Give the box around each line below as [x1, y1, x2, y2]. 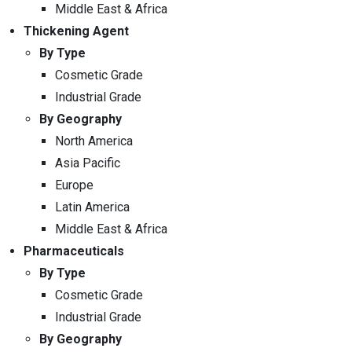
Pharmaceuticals [24, 243, 124, 258]
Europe [55, 177, 93, 192]
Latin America [55, 199, 130, 214]
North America [55, 133, 133, 148]
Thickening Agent [24, 23, 129, 38]
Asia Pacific [55, 155, 120, 170]
